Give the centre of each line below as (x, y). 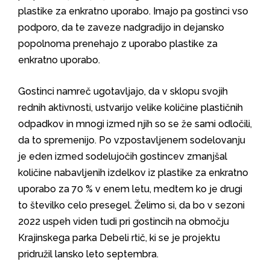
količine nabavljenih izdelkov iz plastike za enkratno (133, 173)
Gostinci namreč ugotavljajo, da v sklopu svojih (123, 91)
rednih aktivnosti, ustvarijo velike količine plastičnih (130, 108)
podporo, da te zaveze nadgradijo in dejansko (121, 27)
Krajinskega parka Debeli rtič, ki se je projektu (119, 238)
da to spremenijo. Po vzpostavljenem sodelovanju (132, 140)
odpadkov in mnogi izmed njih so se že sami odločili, (135, 124)
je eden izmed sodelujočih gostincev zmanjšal (123, 156)
